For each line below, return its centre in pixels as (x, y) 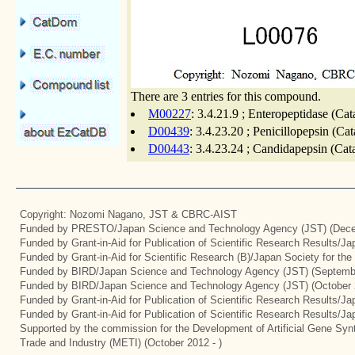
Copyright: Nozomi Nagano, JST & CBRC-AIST (128, 214)
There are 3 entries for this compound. (226, 96)
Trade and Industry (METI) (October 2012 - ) (121, 343)
